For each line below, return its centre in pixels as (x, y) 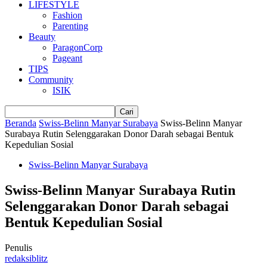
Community (51, 80)
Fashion (67, 15)
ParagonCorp (77, 47)
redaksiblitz (26, 258)
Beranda (21, 123)
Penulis (18, 247)
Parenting (70, 26)
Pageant (67, 58)
